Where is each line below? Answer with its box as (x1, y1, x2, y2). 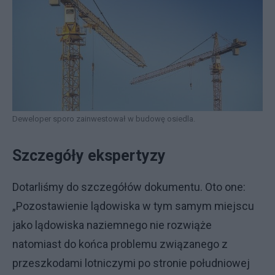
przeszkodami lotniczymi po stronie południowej (12, 256, 250, 269)
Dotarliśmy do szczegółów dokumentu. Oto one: (12, 180, 246, 193)
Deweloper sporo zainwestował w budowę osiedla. (12, 114, 195, 123)
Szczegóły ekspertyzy (12, 146, 166, 165)
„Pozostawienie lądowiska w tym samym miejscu (12, 199, 254, 212)
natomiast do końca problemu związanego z (12, 237, 228, 250)
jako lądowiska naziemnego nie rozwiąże (12, 218, 212, 231)
